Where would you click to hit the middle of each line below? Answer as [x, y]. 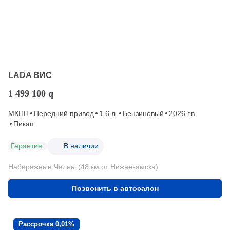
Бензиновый [143, 113]
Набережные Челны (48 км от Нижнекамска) [83, 167]
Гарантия [26, 146]
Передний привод [64, 113]
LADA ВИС [30, 75]
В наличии [81, 146]
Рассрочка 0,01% [46, 224]
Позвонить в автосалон [115, 188]
